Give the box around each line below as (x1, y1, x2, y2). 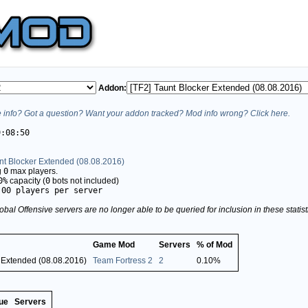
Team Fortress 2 (93, 255, 153, 265)
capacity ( (8, 175, 45, 186)
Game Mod (93, 239, 135, 250)
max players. (8, 166, 58, 176)
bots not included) (50, 175, 119, 186)
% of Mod (197, 239, 232, 250)
